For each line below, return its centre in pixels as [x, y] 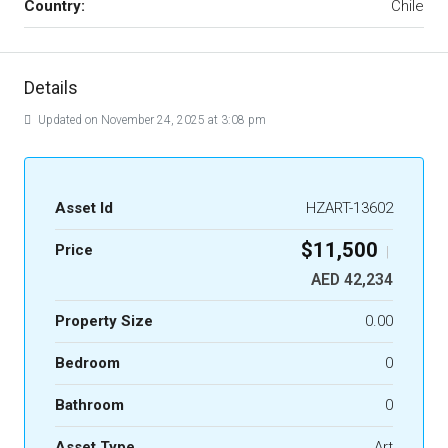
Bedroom [87, 363]
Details [51, 87]
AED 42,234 [352, 279]
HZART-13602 [349, 208]
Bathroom [89, 405]
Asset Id [84, 208]
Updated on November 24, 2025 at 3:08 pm [150, 120]
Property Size [104, 321]
